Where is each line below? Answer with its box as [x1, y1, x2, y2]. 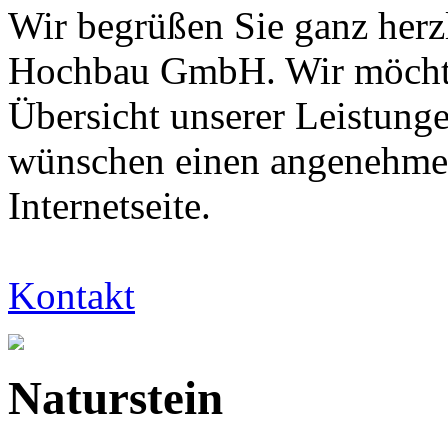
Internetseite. [8, 183, 211, 227]
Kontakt [8, 273, 135, 317]
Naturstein [8, 372, 223, 425]
